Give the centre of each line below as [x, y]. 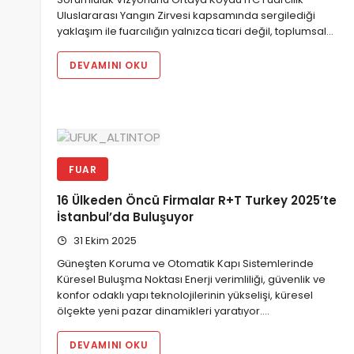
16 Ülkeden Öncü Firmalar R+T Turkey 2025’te [197, 201]
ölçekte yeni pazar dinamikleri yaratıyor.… [163, 311]
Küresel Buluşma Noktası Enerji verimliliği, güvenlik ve [191, 279]
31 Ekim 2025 [104, 240]
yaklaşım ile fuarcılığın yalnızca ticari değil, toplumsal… [195, 32]
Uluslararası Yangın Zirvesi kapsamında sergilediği [186, 16]
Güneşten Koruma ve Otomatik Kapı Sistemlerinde [185, 263]
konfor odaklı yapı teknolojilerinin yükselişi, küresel [185, 295]
